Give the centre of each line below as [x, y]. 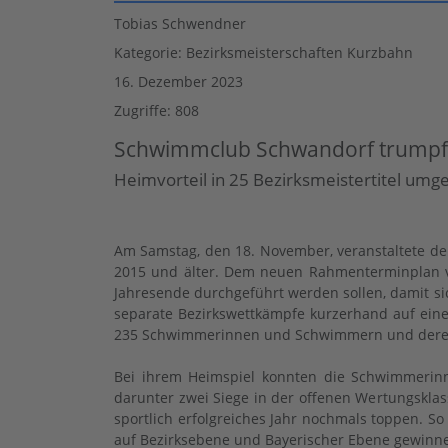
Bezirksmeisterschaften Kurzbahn [299, 52]
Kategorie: [150, 52]
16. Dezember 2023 [178, 81]
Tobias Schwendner [180, 23]
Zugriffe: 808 [156, 110]
